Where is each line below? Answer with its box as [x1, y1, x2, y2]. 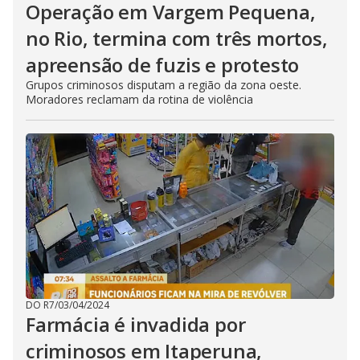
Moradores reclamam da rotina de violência [26, 92, 253, 107]
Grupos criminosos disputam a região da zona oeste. [26, 77, 301, 92]
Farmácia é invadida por [26, 311, 246, 337]
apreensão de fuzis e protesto [26, 51, 300, 78]
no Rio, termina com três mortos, [26, 25, 328, 51]
